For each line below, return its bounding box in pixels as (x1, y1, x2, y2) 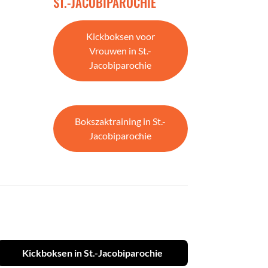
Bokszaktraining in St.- (75, 115, 166, 127)
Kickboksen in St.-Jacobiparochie (22, 246, 163, 258)
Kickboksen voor (86, 31, 155, 42)
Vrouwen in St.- (89, 45, 152, 57)
